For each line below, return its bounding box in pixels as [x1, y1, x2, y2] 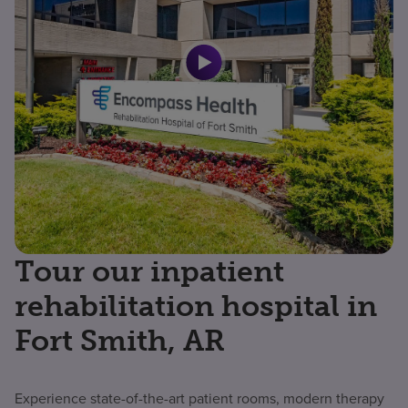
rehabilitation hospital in [15, 288, 377, 323]
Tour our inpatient [15, 253, 284, 289]
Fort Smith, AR [15, 322, 225, 358]
